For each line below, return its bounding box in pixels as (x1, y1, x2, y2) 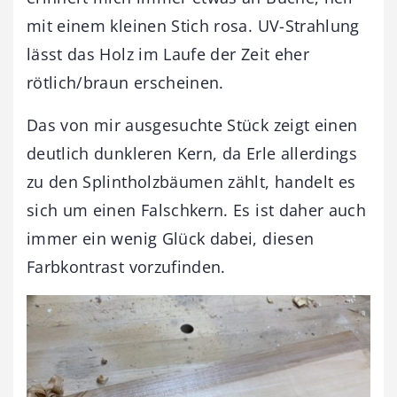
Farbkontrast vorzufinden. (27, 255, 226, 277)
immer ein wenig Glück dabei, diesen (27, 227, 315, 249)
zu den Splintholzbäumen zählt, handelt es (27, 170, 356, 192)
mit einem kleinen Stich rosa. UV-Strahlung (27, 14, 360, 36)
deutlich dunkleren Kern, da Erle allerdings (27, 142, 358, 164)
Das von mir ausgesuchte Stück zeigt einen (27, 113, 358, 136)
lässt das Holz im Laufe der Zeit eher (27, 43, 309, 65)
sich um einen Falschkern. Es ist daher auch (27, 198, 367, 221)
